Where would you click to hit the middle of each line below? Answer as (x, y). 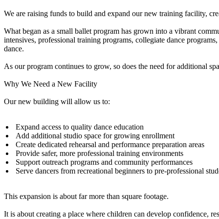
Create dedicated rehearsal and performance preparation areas (110, 145)
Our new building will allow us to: (57, 102)
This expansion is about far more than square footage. (86, 197)
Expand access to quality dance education (80, 127)
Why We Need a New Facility (51, 84)
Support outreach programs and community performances (104, 162)
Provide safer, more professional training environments (99, 153)
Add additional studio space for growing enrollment (95, 136)
